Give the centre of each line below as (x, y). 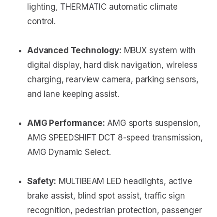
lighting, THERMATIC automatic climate (103, 7)
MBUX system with (159, 51)
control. (41, 22)
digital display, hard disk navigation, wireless (112, 65)
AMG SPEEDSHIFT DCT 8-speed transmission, (115, 138)
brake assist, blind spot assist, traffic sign (106, 196)
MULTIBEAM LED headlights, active (124, 181)
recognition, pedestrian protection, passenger (115, 210)
